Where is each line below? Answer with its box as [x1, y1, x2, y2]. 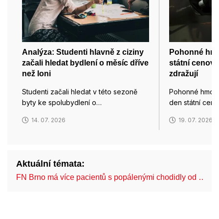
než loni [22, 69, 51, 78]
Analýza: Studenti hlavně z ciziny [22, 48, 144, 57]
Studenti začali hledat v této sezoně [22, 88, 137, 96]
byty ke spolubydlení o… [22, 98, 102, 107]
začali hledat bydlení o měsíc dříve [22, 59, 149, 67]
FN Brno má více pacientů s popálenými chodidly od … [16, 173, 206, 182]
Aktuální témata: [16, 159, 85, 169]
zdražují [169, 69, 198, 78]
